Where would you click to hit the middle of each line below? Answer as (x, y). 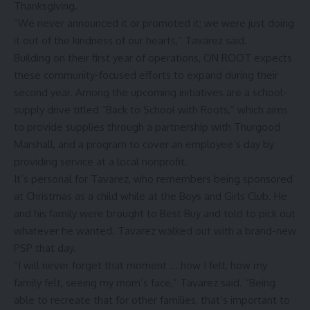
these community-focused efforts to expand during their (146, 75)
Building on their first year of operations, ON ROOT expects (153, 57)
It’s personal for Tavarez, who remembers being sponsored (153, 179)
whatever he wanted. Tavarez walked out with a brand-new (155, 230)
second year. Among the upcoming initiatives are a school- (151, 92)
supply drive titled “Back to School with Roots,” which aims (151, 109)
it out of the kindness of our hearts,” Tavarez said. (130, 40)
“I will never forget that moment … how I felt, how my (140, 265)
